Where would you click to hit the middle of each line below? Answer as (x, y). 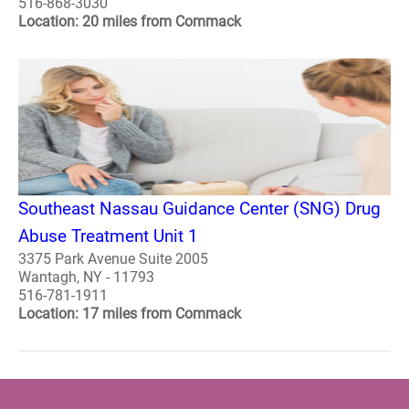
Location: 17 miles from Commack (130, 313)
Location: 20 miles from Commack (130, 21)
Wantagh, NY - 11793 (86, 277)
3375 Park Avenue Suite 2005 (113, 258)
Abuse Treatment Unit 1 (108, 236)
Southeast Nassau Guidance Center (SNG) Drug (199, 208)
